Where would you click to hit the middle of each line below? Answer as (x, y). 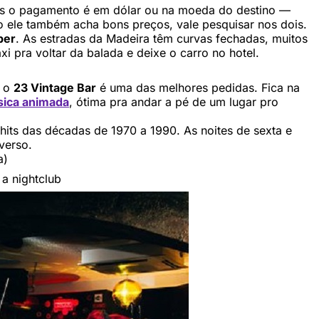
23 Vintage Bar (55, 87)
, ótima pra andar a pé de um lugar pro (174, 101)
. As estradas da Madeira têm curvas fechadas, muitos (162, 38)
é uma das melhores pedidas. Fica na (198, 87)
